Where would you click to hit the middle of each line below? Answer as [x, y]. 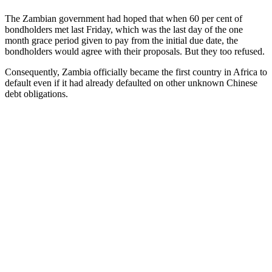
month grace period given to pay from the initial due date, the [121, 40]
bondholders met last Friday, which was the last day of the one [124, 29]
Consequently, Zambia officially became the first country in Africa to [136, 72]
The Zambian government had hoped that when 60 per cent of [124, 18]
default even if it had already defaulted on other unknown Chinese [131, 83]
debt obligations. [36, 93]
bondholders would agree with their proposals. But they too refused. [135, 51]
